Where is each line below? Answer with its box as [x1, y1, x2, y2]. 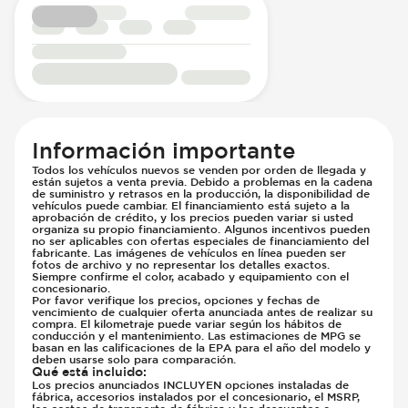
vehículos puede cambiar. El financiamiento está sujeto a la [32, 198, 351, 211]
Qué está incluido [32, 363, 144, 379]
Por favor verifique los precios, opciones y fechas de [32, 292, 321, 306]
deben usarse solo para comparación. [32, 352, 237, 365]
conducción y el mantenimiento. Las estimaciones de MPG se [32, 328, 362, 342]
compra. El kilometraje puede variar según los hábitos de [32, 316, 342, 330]
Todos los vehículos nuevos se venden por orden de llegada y [32, 162, 367, 176]
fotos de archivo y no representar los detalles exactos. [32, 257, 331, 270]
